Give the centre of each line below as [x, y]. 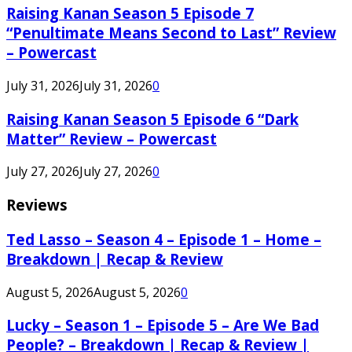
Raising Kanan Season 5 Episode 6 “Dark [152, 119]
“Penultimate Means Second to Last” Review [171, 33]
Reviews [37, 205]
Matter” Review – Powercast [112, 138]
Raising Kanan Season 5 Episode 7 [130, 13]
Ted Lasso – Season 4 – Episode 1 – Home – [164, 239]
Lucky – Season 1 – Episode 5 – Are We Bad [163, 325]
